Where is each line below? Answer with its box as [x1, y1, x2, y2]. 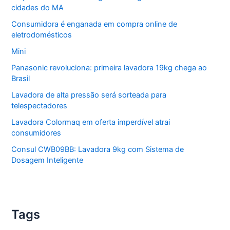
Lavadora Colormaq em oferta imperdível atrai [11, 117, 170, 127]
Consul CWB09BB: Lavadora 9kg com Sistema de [11, 144, 184, 154]
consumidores [11, 128, 62, 138]
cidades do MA [11, 3, 64, 12]
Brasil [11, 73, 30, 83]
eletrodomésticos [11, 30, 72, 40]
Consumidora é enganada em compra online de [11, 19, 178, 29]
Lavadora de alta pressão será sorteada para [11, 90, 167, 100]
